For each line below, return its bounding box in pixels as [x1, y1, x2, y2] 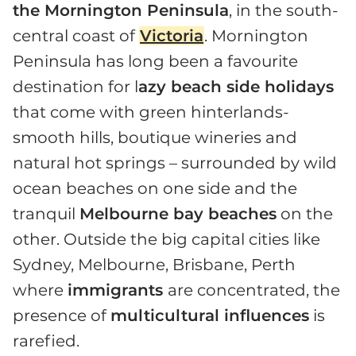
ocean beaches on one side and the [13, 179, 297, 199]
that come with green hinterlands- [13, 103, 289, 122]
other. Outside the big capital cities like [13, 230, 320, 250]
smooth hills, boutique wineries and [13, 128, 297, 148]
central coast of [13, 26, 139, 46]
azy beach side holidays [138, 77, 334, 97]
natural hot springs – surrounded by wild [13, 153, 337, 173]
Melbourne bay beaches [79, 204, 277, 224]
